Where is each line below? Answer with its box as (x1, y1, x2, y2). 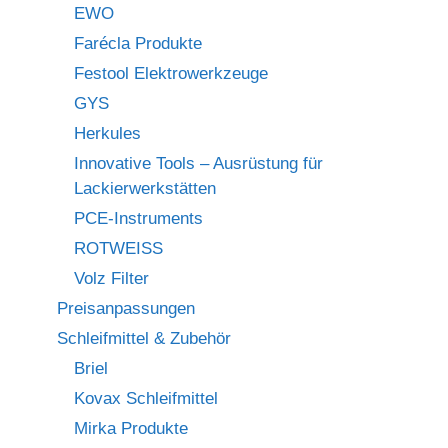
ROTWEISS (74, 239, 163, 259)
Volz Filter (74, 269, 149, 289)
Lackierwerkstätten (74, 179, 216, 199)
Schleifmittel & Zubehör (57, 329, 231, 349)
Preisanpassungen (57, 299, 195, 319)
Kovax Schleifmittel (74, 389, 218, 409)
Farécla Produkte (74, 34, 202, 54)
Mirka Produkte (74, 419, 188, 439)
